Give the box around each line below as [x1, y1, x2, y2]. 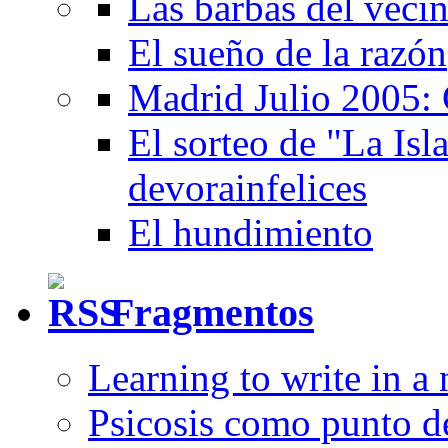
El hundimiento [128, 210, 373, 254]
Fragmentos [110, 290, 314, 336]
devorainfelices [128, 165, 367, 209]
